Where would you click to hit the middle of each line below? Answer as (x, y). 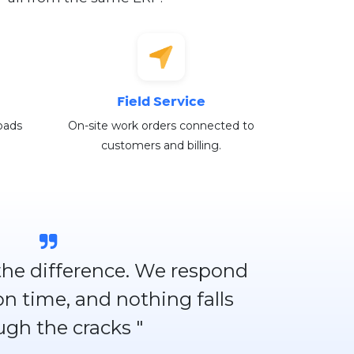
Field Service (161, 102)
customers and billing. (161, 145)
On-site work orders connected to (161, 125)
